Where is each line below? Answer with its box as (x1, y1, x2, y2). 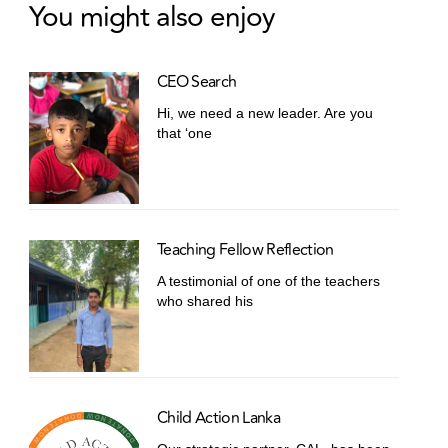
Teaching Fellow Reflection (157, 238, 334, 263)
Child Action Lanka (157, 406, 280, 431)
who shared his (157, 293, 254, 310)
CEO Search (157, 70, 237, 95)
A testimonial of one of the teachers (157, 273, 381, 290)
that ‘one (157, 125, 213, 142)
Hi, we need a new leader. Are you (157, 105, 374, 122)
